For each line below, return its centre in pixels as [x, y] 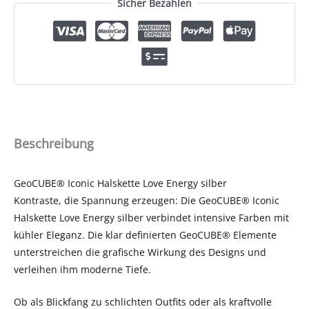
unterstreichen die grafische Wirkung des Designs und [140, 252]
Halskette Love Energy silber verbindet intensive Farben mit [151, 217]
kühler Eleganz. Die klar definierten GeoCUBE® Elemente [145, 235]
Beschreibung [54, 143]
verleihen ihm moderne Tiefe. [82, 269]
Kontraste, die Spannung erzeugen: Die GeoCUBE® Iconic [147, 200]
